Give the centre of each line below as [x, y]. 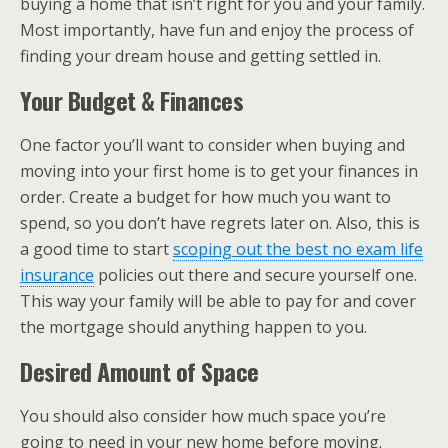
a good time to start [96, 248]
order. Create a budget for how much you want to [205, 196]
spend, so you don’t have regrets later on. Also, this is [220, 222]
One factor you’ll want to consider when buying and [212, 144]
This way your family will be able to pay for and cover [218, 300]
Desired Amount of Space [139, 370]
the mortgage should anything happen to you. [193, 326]
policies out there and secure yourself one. [255, 274]
